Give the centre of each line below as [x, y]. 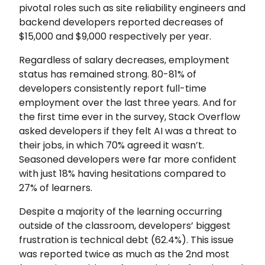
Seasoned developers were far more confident [128, 159]
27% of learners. [56, 188]
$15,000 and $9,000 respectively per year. [115, 36]
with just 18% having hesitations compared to [122, 173]
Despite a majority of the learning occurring [120, 211]
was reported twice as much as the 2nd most [124, 254]
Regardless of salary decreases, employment [124, 60]
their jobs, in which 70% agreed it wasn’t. [112, 145]
